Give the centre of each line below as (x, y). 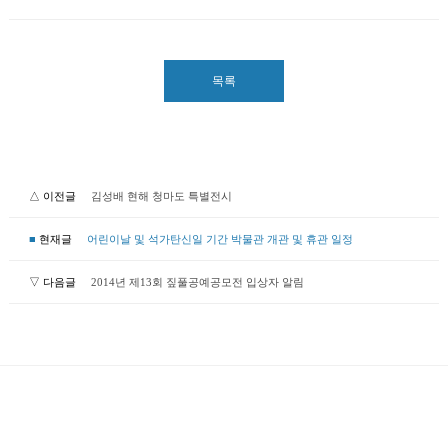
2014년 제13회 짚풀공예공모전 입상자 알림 (197, 281)
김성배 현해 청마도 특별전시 (161, 195)
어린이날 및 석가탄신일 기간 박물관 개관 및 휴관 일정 (219, 238)
